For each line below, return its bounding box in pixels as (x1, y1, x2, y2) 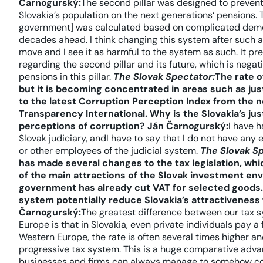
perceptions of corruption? (19, 120, 145, 132)
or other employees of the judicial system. (19, 144, 200, 157)
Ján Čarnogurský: (147, 120, 228, 132)
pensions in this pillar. (19, 70, 113, 83)
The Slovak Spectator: (113, 70, 215, 83)
